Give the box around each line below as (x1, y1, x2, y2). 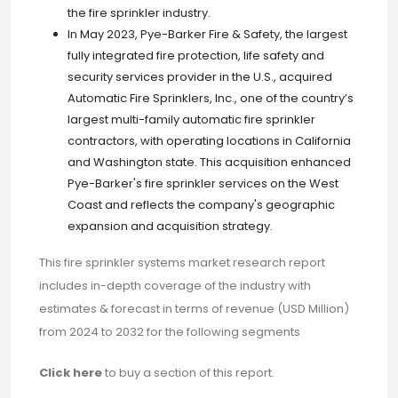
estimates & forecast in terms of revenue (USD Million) (39, 300, 349, 317)
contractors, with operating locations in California (68, 132, 351, 149)
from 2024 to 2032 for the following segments (39, 323, 300, 340)
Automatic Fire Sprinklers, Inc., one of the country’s (68, 90, 354, 107)
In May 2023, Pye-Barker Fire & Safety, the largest (68, 26, 347, 43)
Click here (39, 364, 102, 381)
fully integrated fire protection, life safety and (68, 47, 324, 64)
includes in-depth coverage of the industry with (39, 277, 311, 294)
